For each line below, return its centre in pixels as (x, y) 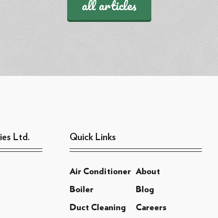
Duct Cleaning (97, 208)
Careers (151, 208)
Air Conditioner (100, 172)
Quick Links (92, 137)
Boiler (81, 190)
